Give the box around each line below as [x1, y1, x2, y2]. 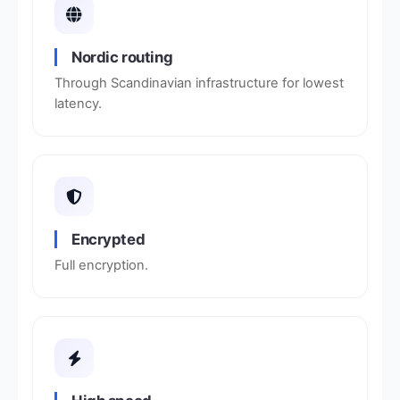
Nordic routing [71, 48, 173, 66]
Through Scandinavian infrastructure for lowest [54, 75, 344, 91]
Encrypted [71, 230, 146, 248]
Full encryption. [54, 257, 148, 273]
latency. [54, 96, 102, 112]
